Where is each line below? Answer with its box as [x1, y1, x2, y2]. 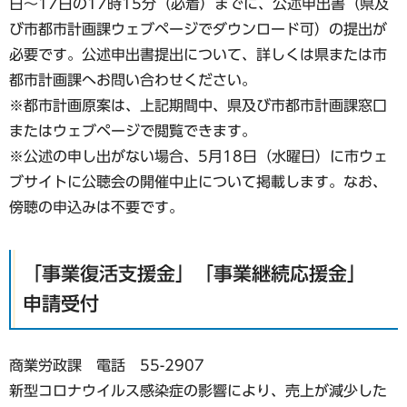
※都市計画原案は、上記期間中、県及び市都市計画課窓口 [9, 97, 387, 113]
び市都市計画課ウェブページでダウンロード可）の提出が [9, 21, 387, 36]
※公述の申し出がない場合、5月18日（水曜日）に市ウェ [9, 148, 388, 164]
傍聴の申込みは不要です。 [9, 199, 184, 214]
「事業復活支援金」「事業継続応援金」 [23, 264, 366, 284]
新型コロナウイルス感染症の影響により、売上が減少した [9, 383, 387, 399]
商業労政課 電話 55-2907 [9, 358, 204, 373]
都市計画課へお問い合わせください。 [9, 72, 256, 87]
